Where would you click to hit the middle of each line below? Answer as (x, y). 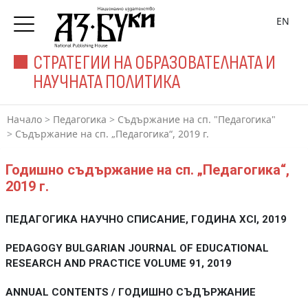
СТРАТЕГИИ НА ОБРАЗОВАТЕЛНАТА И (154, 63)
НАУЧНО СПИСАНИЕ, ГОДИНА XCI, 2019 (183, 219)
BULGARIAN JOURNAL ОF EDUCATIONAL (167, 248)
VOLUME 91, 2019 (187, 263)
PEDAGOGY (35, 248)
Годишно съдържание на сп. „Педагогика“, (147, 170)
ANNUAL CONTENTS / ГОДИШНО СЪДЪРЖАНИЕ (130, 292)
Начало (24, 119)
